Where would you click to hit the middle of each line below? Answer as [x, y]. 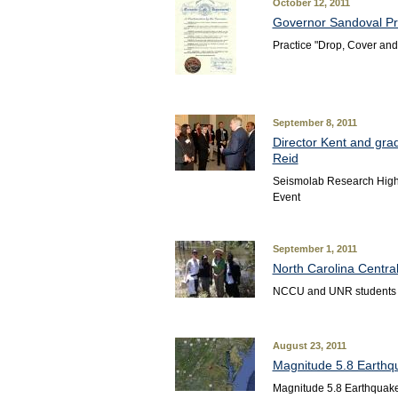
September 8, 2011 [314, 123]
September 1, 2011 [314, 249]
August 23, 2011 [309, 346]
